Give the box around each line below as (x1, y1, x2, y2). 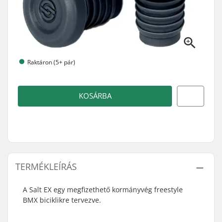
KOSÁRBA (78, 91, 111, 101)
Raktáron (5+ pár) (27, 57, 75, 66)
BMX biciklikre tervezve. (23, 195, 101, 205)
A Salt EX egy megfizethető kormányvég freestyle (23, 185, 183, 194)
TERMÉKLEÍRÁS (15, 161, 77, 172)
